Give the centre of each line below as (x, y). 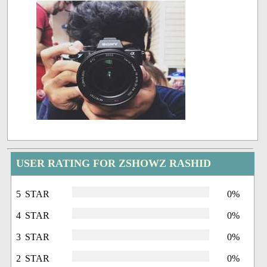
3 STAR (33, 237)
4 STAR (33, 216)
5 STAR (33, 194)
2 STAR (33, 259)
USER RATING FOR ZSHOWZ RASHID (114, 164)
